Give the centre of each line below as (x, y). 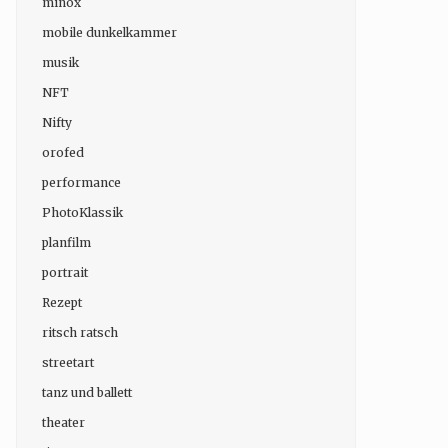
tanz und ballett (87, 392)
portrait (65, 272)
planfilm (66, 242)
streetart (68, 362)
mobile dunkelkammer (109, 32)
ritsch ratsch (80, 332)
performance (81, 182)
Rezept (62, 302)
